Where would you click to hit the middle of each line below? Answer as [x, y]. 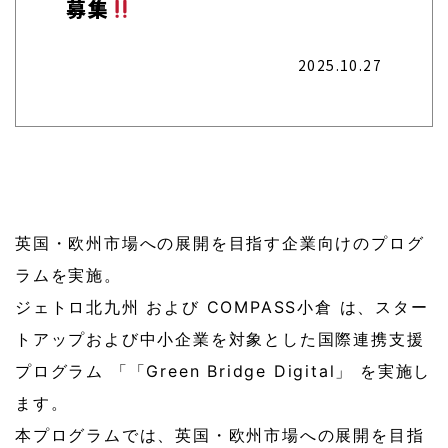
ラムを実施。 [68, 275]
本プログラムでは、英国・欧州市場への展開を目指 [220, 435]
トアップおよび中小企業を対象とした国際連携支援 [220, 339]
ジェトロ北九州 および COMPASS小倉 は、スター [222, 307]
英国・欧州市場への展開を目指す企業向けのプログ [220, 243]
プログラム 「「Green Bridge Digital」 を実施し [223, 371]
